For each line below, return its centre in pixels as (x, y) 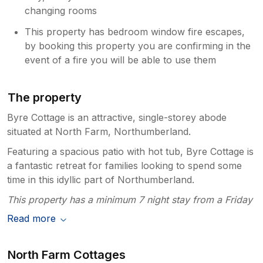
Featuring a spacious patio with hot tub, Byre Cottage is (130, 151)
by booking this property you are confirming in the (138, 45)
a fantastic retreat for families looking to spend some (124, 165)
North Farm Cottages (67, 254)
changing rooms (61, 10)
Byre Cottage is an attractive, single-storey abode (117, 117)
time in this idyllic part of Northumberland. (101, 179)
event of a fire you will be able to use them (121, 60)
